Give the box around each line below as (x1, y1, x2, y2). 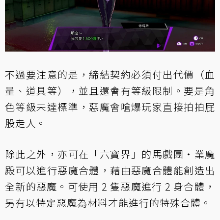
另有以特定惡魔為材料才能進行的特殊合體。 (5, 195, 211, 210)
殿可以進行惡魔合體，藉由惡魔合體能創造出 (5, 163, 215, 177)
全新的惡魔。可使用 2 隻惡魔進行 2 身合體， (5, 179, 215, 193)
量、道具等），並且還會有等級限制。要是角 (5, 83, 215, 98)
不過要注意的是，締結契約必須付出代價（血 (5, 67, 215, 82)
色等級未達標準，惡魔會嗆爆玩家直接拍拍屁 (5, 99, 215, 114)
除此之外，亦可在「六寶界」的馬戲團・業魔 (5, 146, 215, 161)
